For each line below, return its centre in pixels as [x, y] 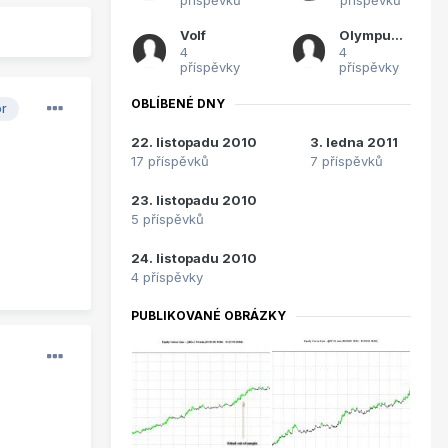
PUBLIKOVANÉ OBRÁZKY [208, 316]
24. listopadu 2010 [194, 258]
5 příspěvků [167, 219]
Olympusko [397, 34]
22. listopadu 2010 [194, 142]
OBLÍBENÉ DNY [178, 104]
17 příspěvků [170, 161]
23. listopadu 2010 [194, 200]
